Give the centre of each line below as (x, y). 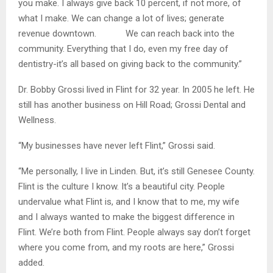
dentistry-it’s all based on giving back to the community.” (130, 64)
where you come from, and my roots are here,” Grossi (126, 248)
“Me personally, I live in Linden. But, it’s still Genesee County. (136, 172)
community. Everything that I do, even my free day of (123, 49)
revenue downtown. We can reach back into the (126, 34)
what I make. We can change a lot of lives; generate (121, 19)
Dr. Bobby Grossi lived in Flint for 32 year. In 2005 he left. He (136, 90)
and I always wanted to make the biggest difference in (126, 217)
